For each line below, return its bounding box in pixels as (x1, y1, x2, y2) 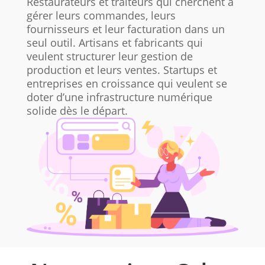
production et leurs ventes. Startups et (26, 63, 217, 77)
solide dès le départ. (26, 104, 128, 118)
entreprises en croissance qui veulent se (26, 76, 227, 91)
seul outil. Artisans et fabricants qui (26, 35, 203, 50)
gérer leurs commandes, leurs (26, 8, 176, 23)
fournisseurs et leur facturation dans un (26, 22, 225, 37)
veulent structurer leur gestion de (26, 49, 193, 64)
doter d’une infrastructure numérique (26, 90, 212, 105)
